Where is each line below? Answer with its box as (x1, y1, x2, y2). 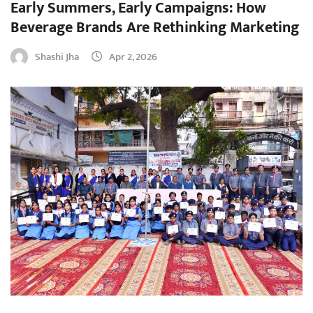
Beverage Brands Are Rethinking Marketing (10, 14, 299, 41)
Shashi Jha (35, 48, 79, 66)
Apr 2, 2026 (109, 48, 157, 66)
